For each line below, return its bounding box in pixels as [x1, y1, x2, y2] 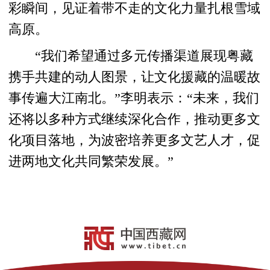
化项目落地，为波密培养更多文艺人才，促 [8, 133, 261, 148]
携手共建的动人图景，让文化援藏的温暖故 [8, 70, 261, 85]
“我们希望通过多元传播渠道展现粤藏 [8, 49, 254, 64]
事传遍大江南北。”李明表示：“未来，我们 [8, 91, 260, 106]
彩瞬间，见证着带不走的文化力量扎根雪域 [8, 1, 261, 16]
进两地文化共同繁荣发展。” [8, 154, 174, 169]
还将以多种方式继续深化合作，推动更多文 [8, 112, 261, 127]
